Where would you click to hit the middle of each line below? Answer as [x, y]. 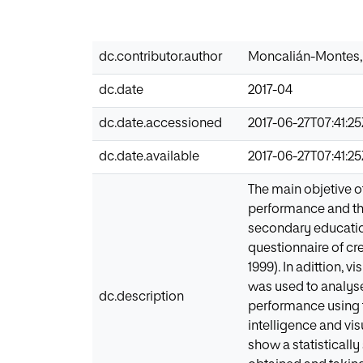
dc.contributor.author [160, 57]
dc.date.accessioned [160, 124]
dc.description [141, 297]
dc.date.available [149, 157]
